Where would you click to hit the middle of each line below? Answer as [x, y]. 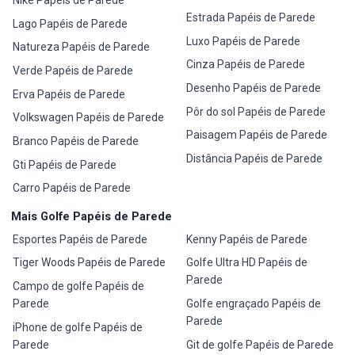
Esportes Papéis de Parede [80, 239]
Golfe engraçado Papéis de [253, 304]
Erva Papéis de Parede [69, 94]
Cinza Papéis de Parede [245, 65]
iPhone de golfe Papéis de [78, 327]
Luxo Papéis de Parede [243, 41]
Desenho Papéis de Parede [253, 88]
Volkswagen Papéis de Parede [89, 118]
